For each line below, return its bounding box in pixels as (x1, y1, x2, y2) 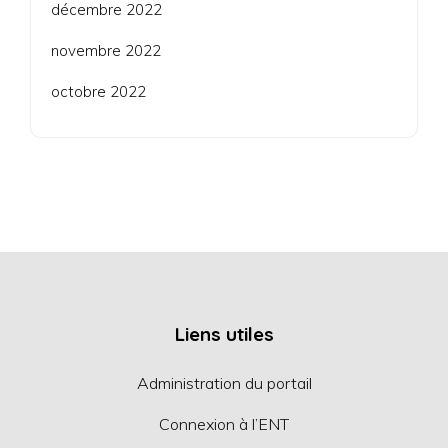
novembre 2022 (51, 40, 161, 60)
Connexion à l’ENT (159, 413, 289, 434)
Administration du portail (136, 372, 312, 393)
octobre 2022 (51, 81, 146, 101)
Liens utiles (174, 321, 274, 346)
